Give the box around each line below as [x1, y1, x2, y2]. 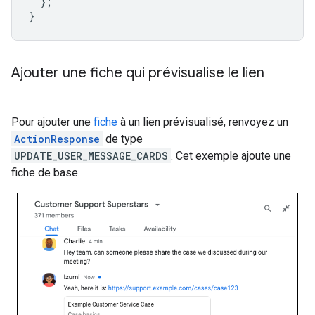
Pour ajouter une [11, 115, 94, 129]
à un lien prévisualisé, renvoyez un [117, 115, 288, 129]
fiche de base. [11, 166, 80, 180]
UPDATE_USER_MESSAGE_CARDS [14, 149, 168, 163]
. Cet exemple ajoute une [171, 149, 291, 163]
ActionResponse [14, 132, 100, 146]
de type [103, 132, 143, 146]
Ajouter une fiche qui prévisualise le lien [11, 64, 264, 82]
